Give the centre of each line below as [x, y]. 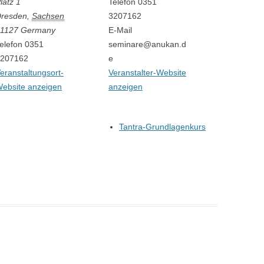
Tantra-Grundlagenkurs [162, 127]
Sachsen [48, 16]
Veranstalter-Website [147, 72]
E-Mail [120, 30]
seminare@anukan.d [147, 44]
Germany [38, 30]
